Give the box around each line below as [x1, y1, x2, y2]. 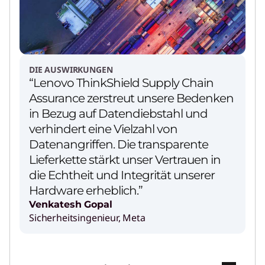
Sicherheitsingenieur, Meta [29, 211, 146, 224]
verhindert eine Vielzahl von [29, 121, 177, 136]
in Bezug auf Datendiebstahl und [29, 106, 208, 121]
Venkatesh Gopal [29, 198, 112, 210]
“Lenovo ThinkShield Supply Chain [29, 75, 214, 90]
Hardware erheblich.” [29, 183, 143, 198]
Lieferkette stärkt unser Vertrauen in [29, 152, 221, 167]
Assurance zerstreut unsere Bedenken [29, 91, 234, 105]
